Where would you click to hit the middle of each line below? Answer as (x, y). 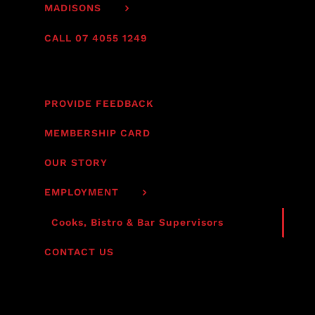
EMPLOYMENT (82, 192)
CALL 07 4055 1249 (96, 38)
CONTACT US (79, 252)
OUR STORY (76, 163)
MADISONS (73, 8)
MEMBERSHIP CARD (98, 133)
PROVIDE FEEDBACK (99, 104)
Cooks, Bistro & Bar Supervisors (138, 223)
